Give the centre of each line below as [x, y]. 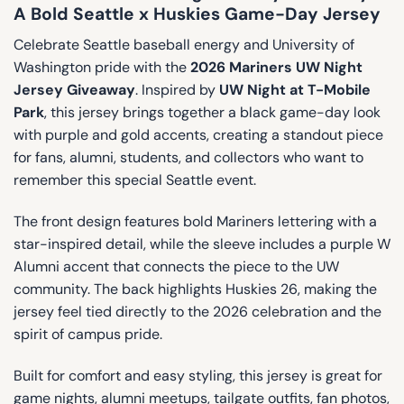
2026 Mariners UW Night [275, 68]
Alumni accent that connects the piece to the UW [176, 267]
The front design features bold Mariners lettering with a [195, 222]
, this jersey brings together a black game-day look [212, 113]
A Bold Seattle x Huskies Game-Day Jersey [197, 14]
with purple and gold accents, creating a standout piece [198, 135]
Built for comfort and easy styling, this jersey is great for [198, 375]
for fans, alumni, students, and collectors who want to [188, 158]
